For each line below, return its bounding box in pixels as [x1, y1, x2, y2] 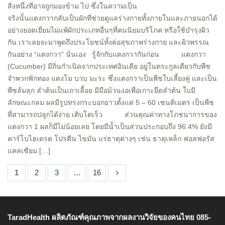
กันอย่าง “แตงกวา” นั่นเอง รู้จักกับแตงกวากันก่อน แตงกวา [8, 50, 206, 58]
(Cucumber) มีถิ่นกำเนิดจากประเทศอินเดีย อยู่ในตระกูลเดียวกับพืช [8, 62, 210, 70]
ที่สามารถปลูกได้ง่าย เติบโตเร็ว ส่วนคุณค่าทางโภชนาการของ [8, 110, 217, 119]
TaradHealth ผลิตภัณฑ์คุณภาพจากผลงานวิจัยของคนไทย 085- [8, 213, 211, 221]
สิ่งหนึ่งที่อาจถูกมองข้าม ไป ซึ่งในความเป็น [8, 2, 137, 10]
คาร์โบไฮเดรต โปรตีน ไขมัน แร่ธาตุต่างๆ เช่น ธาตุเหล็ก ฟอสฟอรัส [8, 135, 214, 143]
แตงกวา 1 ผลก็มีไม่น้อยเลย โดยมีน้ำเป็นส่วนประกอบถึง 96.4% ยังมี [8, 123, 212, 131]
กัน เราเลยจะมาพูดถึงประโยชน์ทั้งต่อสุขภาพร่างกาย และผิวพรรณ [8, 38, 209, 46]
